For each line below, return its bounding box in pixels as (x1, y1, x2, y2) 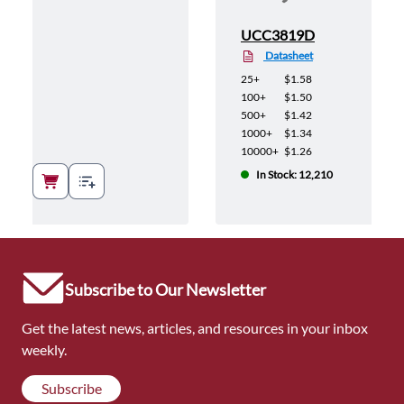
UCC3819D (241, 26, 315, 44)
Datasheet (263, 49, 313, 63)
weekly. (22, 341, 67, 359)
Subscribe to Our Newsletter (65, 280, 266, 300)
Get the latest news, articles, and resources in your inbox (22, 319, 368, 337)
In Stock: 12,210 (256, 168, 333, 182)
